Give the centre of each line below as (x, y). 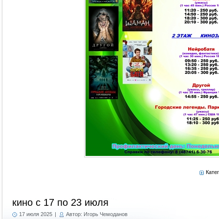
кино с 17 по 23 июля (60, 202)
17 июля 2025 (36, 214)
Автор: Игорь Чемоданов (97, 214)
